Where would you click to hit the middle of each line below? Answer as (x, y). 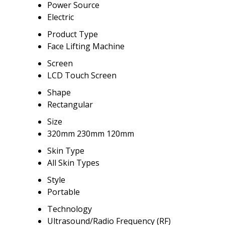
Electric (61, 17)
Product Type (73, 34)
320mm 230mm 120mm (91, 134)
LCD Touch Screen (82, 76)
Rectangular (70, 105)
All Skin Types (73, 163)
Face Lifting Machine (86, 46)
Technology (70, 209)
